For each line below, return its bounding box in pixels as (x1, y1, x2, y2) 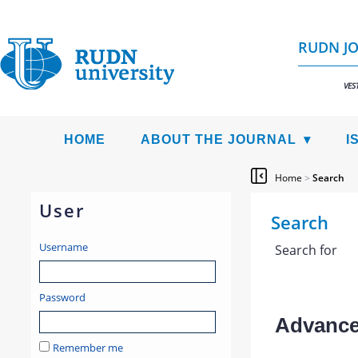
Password (38, 290, 86, 304)
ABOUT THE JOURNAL (141, 133, 296, 146)
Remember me (52, 340, 123, 355)
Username (38, 240, 88, 254)
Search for (274, 241, 337, 259)
